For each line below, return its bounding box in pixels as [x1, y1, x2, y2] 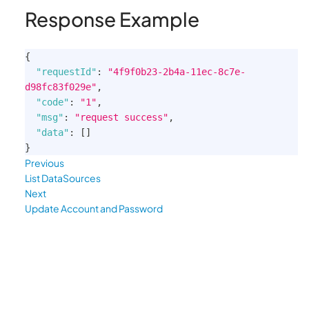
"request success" [74, 112, 168, 123]
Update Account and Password [25, 202, 163, 215]
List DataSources [25, 172, 101, 184]
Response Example [25, 7, 199, 31]
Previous [25, 157, 64, 169]
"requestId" [36, 66, 97, 77]
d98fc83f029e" [25, 81, 97, 92]
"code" [36, 97, 69, 108]
